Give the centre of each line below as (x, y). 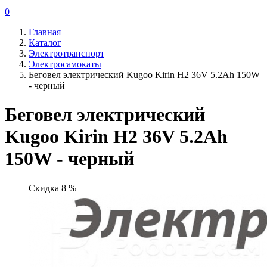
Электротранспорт (66, 53)
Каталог (45, 43)
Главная (45, 32)
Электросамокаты (65, 64)
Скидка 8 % (52, 188)
